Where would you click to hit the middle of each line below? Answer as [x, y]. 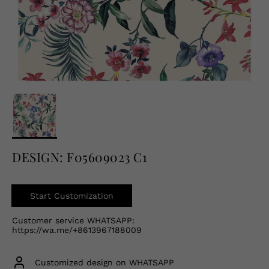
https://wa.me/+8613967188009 [77, 230]
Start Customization [72, 195]
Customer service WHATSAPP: [73, 221]
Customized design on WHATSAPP [104, 262]
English [27, 8]
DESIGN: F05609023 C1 [80, 157]
